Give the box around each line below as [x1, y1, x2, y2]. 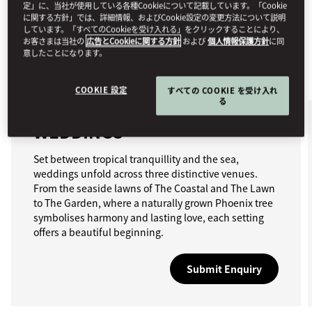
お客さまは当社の [23, 35, 87, 47]
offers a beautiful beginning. [33, 225, 164, 239]
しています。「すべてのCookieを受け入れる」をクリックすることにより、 [23, 23, 285, 35]
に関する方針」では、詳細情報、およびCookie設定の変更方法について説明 [23, 11, 286, 23]
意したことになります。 [23, 47, 107, 58]
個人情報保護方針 [208, 35, 270, 47]
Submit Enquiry [187, 262, 262, 276]
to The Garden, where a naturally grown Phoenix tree [33, 196, 273, 210]
